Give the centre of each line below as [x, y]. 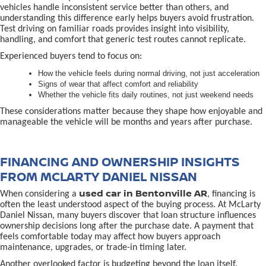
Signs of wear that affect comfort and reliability [118, 84]
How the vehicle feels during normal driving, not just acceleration [149, 73]
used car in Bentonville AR [143, 193]
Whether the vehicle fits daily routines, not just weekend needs [146, 94]
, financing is [231, 194]
